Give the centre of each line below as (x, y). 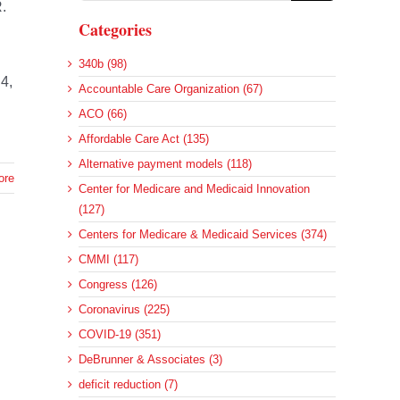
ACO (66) (103, 114)
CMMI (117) (108, 260)
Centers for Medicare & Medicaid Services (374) (203, 235)
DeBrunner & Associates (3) (150, 360)
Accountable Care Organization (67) (171, 89)
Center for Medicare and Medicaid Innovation (194, 189)
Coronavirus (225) (124, 310)
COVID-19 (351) (120, 335)
